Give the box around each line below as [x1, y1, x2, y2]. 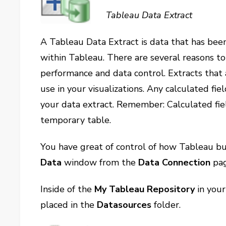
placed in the [40, 199, 97, 211]
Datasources [97, 199, 152, 211]
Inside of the [40, 183, 95, 195]
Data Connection [138, 156, 211, 168]
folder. [151, 199, 181, 211]
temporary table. [40, 114, 111, 126]
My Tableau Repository [94, 183, 195, 195]
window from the [62, 156, 139, 168]
